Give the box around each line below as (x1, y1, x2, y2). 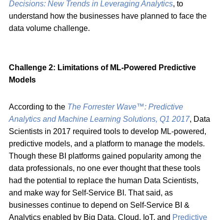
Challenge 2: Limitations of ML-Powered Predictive (9, 63, 196, 72)
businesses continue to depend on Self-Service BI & (9, 200, 190, 209)
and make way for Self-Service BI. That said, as (9, 188, 173, 197)
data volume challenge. (9, 24, 90, 32)
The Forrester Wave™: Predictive (67, 102, 183, 111)
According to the (9, 102, 67, 111)
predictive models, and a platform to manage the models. (9, 139, 205, 148)
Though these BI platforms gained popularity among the (9, 151, 201, 160)
